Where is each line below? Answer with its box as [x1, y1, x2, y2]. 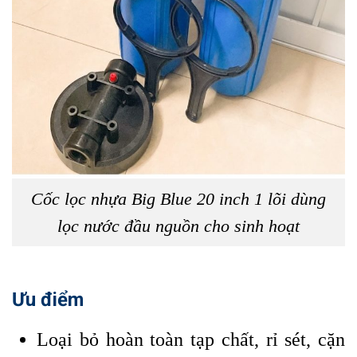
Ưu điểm [12, 288, 84, 312]
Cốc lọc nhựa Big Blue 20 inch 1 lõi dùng [31, 189, 326, 209]
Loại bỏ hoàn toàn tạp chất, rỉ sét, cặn [37, 329, 345, 351]
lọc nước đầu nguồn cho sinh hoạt [57, 216, 300, 236]
